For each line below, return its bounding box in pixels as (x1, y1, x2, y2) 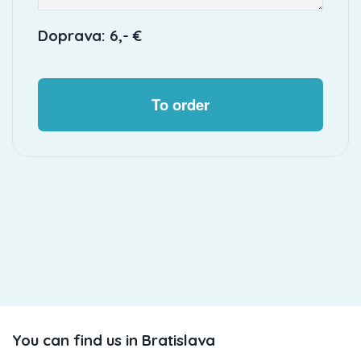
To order (151, 93, 210, 115)
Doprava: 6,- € (37, 26, 142, 46)
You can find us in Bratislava (12, 330, 215, 351)
